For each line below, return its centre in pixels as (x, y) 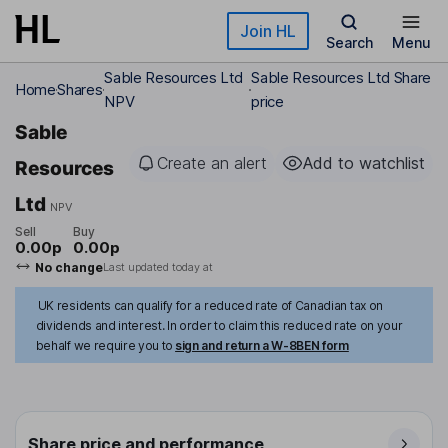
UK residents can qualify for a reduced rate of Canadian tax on (210, 306)
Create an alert (212, 163)
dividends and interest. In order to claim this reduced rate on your (219, 326)
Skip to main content (87, 24)
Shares (80, 89)
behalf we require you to (104, 346)
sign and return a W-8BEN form (262, 346)
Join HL (268, 31)
